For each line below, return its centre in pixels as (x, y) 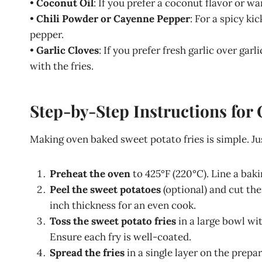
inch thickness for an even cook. (123, 205)
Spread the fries (87, 253)
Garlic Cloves (68, 50)
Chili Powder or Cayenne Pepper (113, 19)
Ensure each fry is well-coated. (120, 237)
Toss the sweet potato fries (113, 221)
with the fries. (62, 66)
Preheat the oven (90, 174)
